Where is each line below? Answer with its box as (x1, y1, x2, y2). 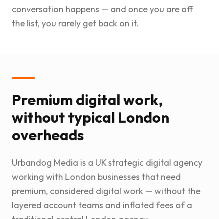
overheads (12, 126, 84, 145)
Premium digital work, (12, 90, 163, 109)
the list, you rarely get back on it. (12, 18, 139, 29)
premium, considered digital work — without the (12, 185, 200, 197)
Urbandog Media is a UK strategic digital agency (12, 157, 202, 169)
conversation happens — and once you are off (12, 3, 193, 15)
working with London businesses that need (12, 171, 181, 183)
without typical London (12, 108, 169, 127)
